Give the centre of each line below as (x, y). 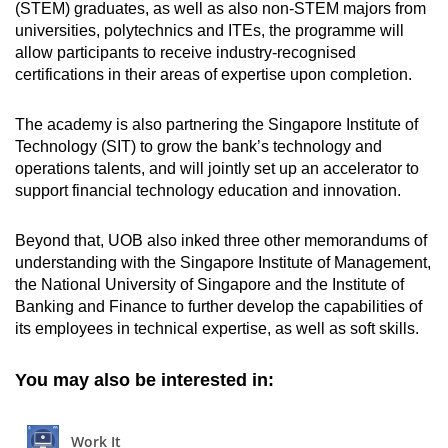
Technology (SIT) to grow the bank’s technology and (198, 147)
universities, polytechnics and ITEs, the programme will (209, 31)
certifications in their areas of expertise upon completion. (213, 75)
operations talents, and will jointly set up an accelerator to (217, 169)
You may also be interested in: (144, 380)
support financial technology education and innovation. (208, 191)
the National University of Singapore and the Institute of (209, 285)
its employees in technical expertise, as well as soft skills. (217, 329)
